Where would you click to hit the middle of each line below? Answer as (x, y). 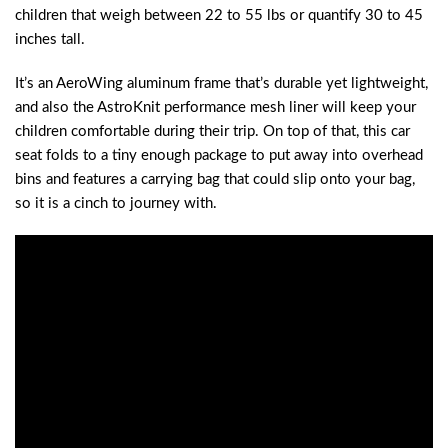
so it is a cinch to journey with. (116, 203)
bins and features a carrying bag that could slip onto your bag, (215, 179)
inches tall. (50, 40)
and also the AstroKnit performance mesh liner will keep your (215, 107)
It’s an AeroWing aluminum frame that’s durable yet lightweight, (221, 83)
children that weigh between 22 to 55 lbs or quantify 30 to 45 (219, 16)
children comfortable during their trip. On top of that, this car (212, 131)
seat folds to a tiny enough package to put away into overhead (219, 155)
